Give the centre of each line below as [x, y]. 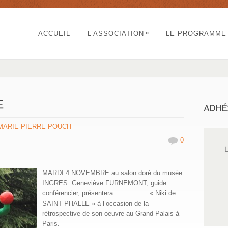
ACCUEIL [54, 33]
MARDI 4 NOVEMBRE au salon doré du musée [112, 173]
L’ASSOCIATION [116, 33]
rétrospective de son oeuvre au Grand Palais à [111, 214]
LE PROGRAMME [196, 33]
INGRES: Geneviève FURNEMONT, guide [105, 183]
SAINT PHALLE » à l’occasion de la [96, 204]
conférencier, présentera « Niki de [109, 193]
